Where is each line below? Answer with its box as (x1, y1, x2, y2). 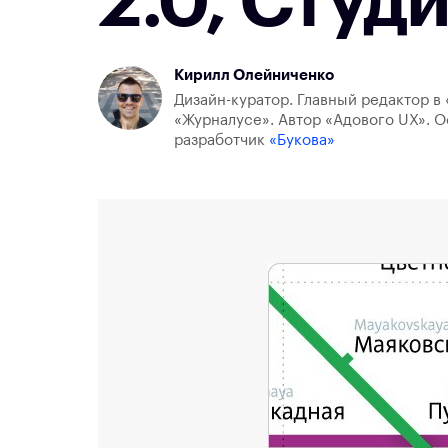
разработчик (174, 133, 269, 149)
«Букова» (269, 133, 335, 149)
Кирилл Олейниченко (174, 68, 334, 84)
